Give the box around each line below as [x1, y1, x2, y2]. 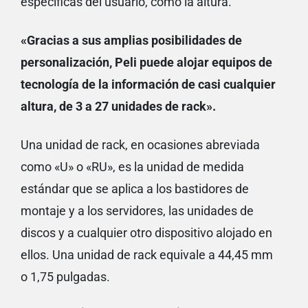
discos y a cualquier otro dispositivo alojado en [21, 225, 272, 241]
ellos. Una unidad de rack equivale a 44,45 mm [21, 247, 273, 263]
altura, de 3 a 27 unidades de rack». [21, 99, 216, 114]
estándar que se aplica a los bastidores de [21, 181, 249, 197]
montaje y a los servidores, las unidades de [21, 203, 254, 219]
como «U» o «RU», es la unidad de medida [21, 159, 244, 175]
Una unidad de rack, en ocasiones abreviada [21, 137, 260, 153]
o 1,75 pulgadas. [21, 269, 110, 285]
